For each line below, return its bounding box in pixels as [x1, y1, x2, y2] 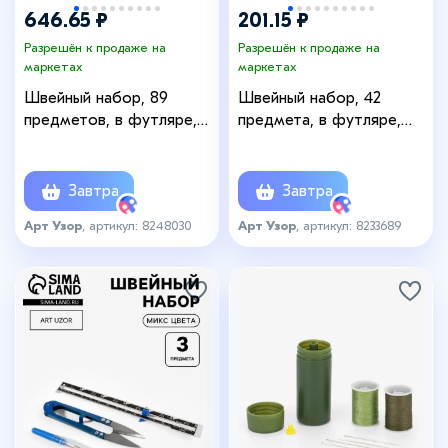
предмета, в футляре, [238, 111, 401, 130]
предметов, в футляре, [24, 111, 197, 130]
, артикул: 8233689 [296, 217, 401, 233]
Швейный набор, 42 [238, 89, 381, 108]
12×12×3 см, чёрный [238, 133, 379, 152]
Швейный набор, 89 [24, 89, 168, 108]
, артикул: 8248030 [82, 217, 192, 233]
